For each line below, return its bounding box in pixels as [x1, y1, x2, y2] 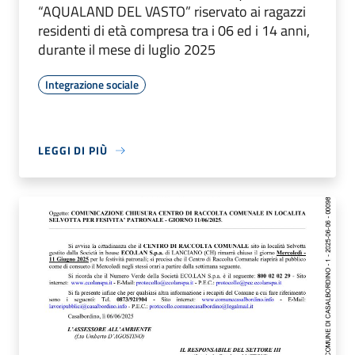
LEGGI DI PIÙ [38, 142, 108, 159]
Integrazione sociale [45, 76, 139, 94]
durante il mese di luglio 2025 [38, 39, 216, 61]
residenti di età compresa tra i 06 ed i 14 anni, [38, 20, 310, 42]
